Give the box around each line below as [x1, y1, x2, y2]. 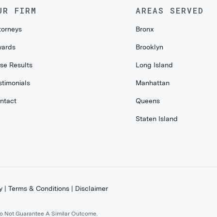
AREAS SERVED [136, 5, 204, 15]
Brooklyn [136, 43, 163, 51]
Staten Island [136, 115, 178, 123]
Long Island [136, 61, 173, 69]
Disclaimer [75, 184, 108, 192]
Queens [136, 97, 160, 105]
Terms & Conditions [8, 184, 70, 192]
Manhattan [136, 79, 170, 87]
